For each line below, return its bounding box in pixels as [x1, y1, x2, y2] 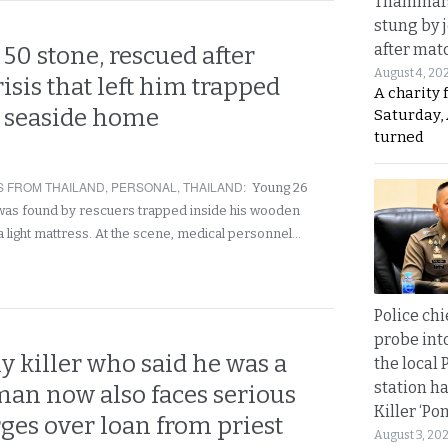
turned [374, 128, 424, 147]
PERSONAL [111, 178, 177, 195]
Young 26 [252, 180, 308, 195]
